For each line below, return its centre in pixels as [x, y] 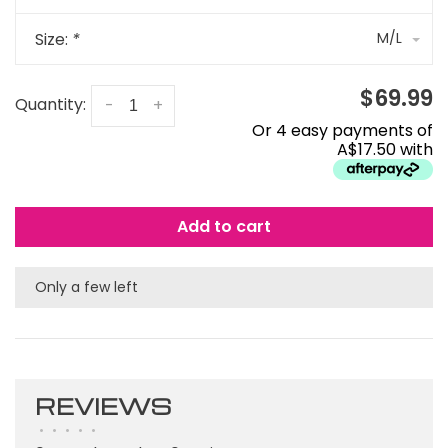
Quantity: [50, 105]
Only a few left [86, 287]
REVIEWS [103, 406]
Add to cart [224, 226]
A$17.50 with [385, 149]
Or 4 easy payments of [342, 130]
